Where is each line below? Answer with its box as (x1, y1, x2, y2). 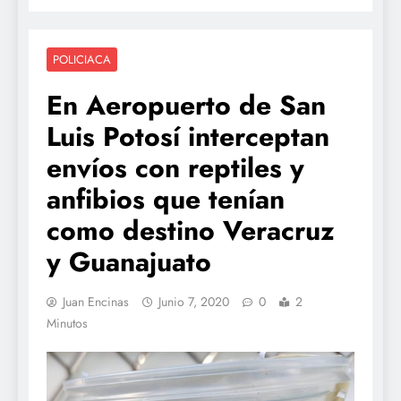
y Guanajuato (47, 242, 211, 281)
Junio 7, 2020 (158, 292, 229, 311)
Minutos (47, 313, 88, 332)
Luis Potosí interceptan (47, 116, 329, 156)
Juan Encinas (63, 292, 129, 311)
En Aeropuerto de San (47, 85, 326, 124)
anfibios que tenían (47, 179, 285, 218)
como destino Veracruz (47, 210, 335, 250)
